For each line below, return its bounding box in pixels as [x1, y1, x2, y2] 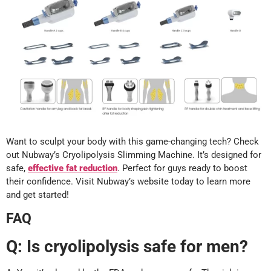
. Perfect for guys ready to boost [117, 163, 247, 174]
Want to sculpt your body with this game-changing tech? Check [6, 136, 259, 148]
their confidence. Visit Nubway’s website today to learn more [6, 176, 250, 188]
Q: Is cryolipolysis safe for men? [6, 236, 248, 256]
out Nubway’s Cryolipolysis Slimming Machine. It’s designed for [6, 149, 261, 161]
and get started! [6, 189, 69, 201]
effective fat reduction [28, 163, 117, 174]
